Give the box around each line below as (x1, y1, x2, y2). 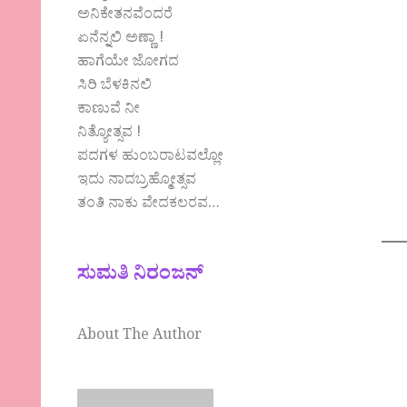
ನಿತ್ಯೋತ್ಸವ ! (77, 123, 142, 147)
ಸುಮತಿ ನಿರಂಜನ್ (77, 260, 204, 293)
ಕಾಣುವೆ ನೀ (77, 99, 141, 124)
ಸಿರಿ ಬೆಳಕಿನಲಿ (77, 75, 153, 100)
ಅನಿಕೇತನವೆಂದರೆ (77, 5, 174, 29)
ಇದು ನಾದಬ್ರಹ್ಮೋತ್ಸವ (77, 170, 197, 194)
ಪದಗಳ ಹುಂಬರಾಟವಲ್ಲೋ (77, 146, 224, 171)
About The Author (77, 324, 203, 349)
